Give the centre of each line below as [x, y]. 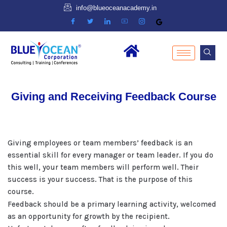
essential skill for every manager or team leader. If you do [110, 155]
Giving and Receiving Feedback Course [113, 97]
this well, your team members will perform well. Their [103, 167]
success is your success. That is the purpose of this [100, 179]
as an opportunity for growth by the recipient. [89, 216]
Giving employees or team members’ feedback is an [100, 143]
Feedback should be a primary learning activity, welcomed [112, 204]
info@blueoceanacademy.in [117, 8]
